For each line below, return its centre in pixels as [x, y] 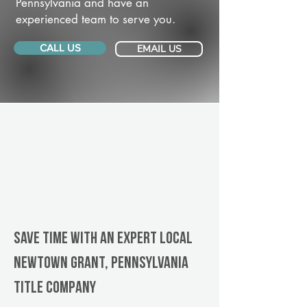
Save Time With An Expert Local [103, 239]
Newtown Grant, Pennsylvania [101, 264]
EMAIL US [159, 49]
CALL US [60, 48]
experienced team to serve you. [96, 19]
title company [55, 288]
